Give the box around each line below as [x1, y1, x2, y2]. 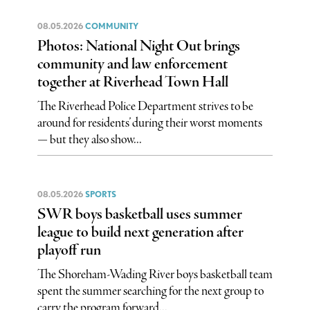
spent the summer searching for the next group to [37, 282, 264, 300]
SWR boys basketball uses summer [37, 203, 242, 225]
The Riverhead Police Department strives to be [37, 98, 253, 115]
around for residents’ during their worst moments [37, 114, 262, 131]
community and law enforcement [37, 53, 228, 75]
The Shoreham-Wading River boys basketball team [37, 266, 273, 283]
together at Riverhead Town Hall [37, 71, 228, 93]
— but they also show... [37, 131, 142, 148]
